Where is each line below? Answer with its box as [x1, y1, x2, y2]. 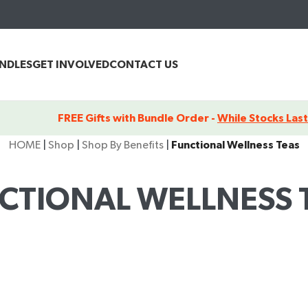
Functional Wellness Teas [170, 140, 300, 151]
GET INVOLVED [32, 59, 109, 70]
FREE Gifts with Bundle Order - [58, 112, 217, 124]
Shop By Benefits [81, 140, 164, 151]
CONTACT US [109, 59, 178, 70]
